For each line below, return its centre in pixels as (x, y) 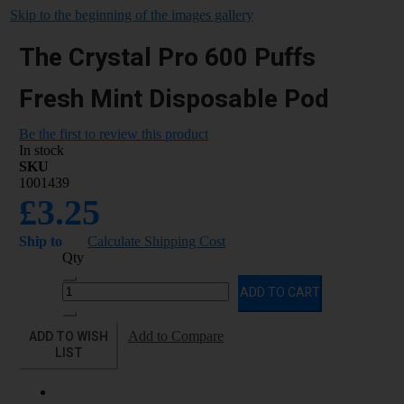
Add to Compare (176, 335)
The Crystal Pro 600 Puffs (167, 58)
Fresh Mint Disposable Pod (174, 99)
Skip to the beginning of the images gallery (132, 14)
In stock (41, 150)
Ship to (41, 241)
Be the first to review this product (114, 133)
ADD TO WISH (69, 336)
